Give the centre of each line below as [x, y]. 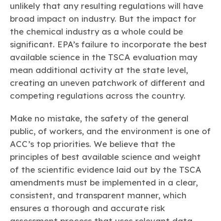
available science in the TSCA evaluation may [104, 57]
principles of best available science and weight [105, 157]
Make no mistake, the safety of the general [99, 118]
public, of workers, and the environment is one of [110, 131]
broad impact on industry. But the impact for [103, 19]
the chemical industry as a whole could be [96, 32]
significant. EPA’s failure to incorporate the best [109, 44]
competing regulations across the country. [98, 96]
